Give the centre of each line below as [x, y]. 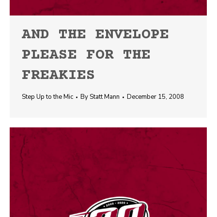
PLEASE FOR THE [86, 55]
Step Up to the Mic [47, 97]
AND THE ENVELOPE [95, 35]
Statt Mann [105, 97]
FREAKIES [59, 76]
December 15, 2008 [155, 97]
